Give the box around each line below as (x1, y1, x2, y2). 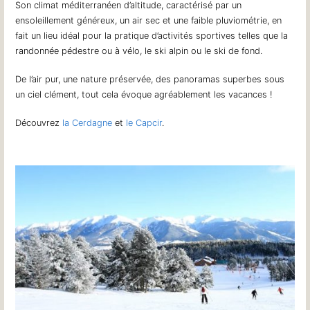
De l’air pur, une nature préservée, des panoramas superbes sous (15, 74, 285, 85)
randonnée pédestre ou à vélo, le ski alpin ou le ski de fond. (15, 45, 263, 56)
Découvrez (15, 118, 63, 129)
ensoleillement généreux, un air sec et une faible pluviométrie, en (15, 15, 282, 26)
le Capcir (126, 118, 163, 129)
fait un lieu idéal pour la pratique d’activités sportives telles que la (15, 30, 289, 41)
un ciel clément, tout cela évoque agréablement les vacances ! (15, 89, 273, 100)
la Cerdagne (62, 118, 113, 129)
